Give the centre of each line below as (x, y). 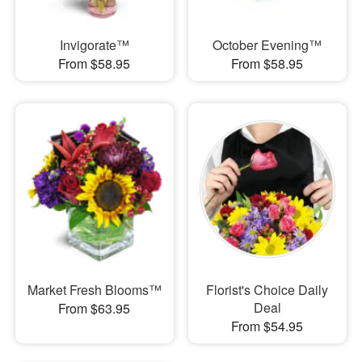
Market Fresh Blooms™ (94, 290)
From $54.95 (267, 326)
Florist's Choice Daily (267, 290)
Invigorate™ (94, 44)
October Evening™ (267, 44)
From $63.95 (95, 308)
